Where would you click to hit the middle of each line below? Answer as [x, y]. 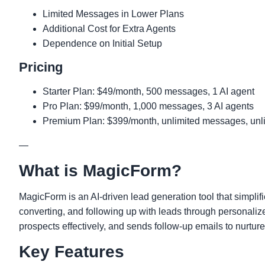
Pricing [41, 67]
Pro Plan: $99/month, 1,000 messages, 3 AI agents [148, 106]
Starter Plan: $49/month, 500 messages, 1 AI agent [148, 91]
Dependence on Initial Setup [102, 43]
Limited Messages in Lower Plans [113, 14]
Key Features [72, 251]
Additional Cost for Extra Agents [109, 28]
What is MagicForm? [100, 170]
